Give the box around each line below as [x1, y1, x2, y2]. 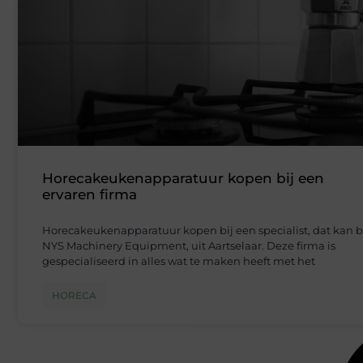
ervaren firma [42, 186, 137, 203]
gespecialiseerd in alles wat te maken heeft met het [42, 254, 315, 268]
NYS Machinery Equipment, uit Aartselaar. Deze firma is [42, 239, 335, 253]
